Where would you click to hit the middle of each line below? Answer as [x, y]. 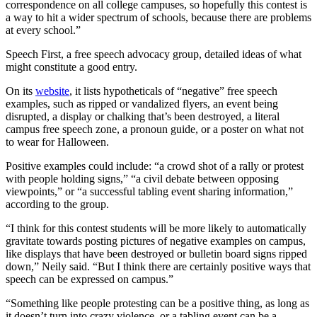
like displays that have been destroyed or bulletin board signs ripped [156, 253]
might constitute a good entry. [71, 67]
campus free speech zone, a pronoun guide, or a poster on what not [155, 129]
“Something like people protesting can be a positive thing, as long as [157, 303]
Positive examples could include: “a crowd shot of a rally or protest [155, 166]
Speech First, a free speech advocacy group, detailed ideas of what [154, 54]
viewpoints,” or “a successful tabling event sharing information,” [149, 191]
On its [21, 91]
